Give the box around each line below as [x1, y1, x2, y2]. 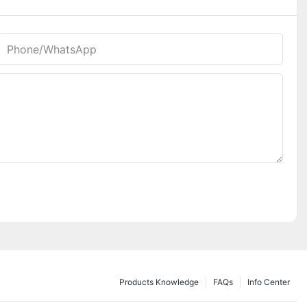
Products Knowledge [119, 276, 199, 287]
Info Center [247, 276, 290, 287]
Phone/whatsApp [7, 42, 97, 57]
